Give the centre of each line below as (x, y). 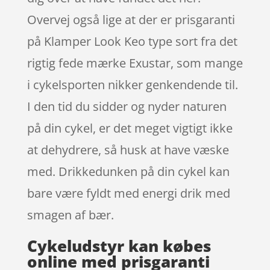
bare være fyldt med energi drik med (128, 193)
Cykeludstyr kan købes (119, 246)
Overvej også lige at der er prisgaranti (131, 19)
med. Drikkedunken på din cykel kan (128, 171)
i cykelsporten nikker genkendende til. (132, 84)
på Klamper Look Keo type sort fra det (132, 41)
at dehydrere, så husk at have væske (128, 149)
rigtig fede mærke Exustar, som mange (135, 63)
